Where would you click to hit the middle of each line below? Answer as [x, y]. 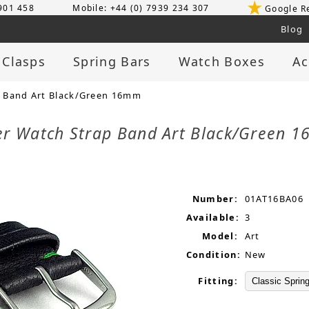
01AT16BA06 [274, 199]
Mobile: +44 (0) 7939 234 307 [141, 8]
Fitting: [218, 281]
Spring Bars [112, 62]
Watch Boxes [221, 62]
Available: [212, 218]
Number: [215, 199]
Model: [220, 236]
